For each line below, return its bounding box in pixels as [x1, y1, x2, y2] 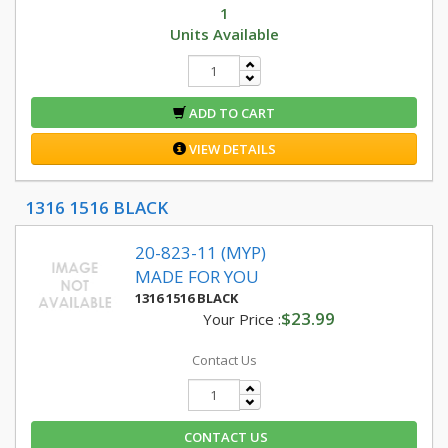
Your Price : [202, 309, 281, 329]
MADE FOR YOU [135, 265, 259, 288]
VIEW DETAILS [185, 140, 276, 158]
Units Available [169, 24, 279, 44]
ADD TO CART [186, 104, 275, 122]
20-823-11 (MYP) [135, 241, 266, 264]
